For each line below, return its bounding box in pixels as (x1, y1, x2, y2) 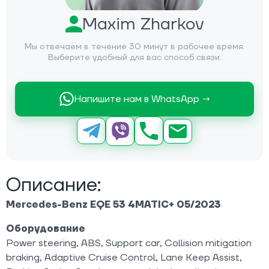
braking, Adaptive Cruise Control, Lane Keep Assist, (6, 252, 242, 264)
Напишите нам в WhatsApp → (73, 92, 210, 105)
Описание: (6, 173, 101, 198)
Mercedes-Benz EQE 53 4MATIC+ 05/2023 (6, 199, 221, 211)
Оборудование (6, 223, 85, 235)
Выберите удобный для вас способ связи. (47, 52, 222, 63)
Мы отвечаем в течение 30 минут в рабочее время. (24, 41, 245, 52)
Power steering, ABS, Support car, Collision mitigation (6, 237, 252, 250)
